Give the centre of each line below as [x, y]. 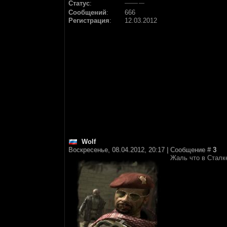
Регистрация [89, 21]
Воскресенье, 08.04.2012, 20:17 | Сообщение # [141, 150]
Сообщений [87, 12]
